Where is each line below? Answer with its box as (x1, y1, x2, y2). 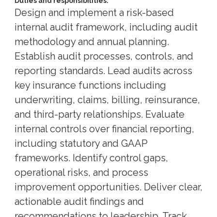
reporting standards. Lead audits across (15, 64, 192, 77)
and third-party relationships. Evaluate (15, 108, 185, 120)
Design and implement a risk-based (15, 6, 174, 18)
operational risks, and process (15, 166, 148, 178)
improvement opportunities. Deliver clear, (15, 181, 202, 193)
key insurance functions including (15, 79, 166, 91)
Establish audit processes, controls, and (15, 50, 193, 62)
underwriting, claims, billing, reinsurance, (15, 93, 200, 106)
